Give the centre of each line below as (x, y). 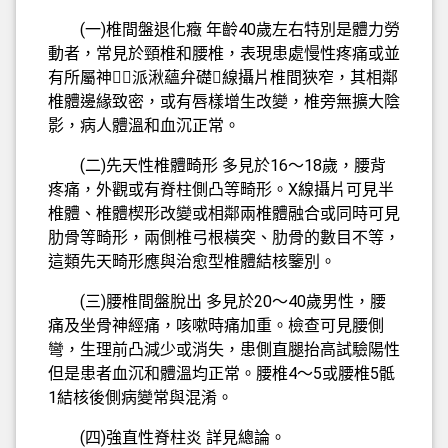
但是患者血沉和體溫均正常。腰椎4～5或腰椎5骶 (221, 373)
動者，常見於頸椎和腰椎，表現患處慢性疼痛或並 (224, 53)
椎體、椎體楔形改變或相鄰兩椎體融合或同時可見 (224, 213)
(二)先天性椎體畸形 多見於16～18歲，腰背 (217, 165)
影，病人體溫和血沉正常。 (144, 125)
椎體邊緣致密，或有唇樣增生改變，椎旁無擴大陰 (224, 101)
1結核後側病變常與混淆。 (140, 397)
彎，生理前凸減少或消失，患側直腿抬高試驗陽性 (224, 349)
